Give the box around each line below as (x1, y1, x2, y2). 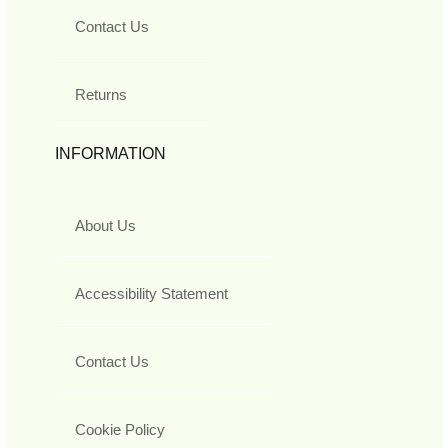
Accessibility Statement (75, 285, 228, 303)
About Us (75, 217, 136, 235)
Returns (75, 86, 127, 104)
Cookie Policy (75, 421, 165, 439)
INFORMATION (55, 145, 166, 163)
